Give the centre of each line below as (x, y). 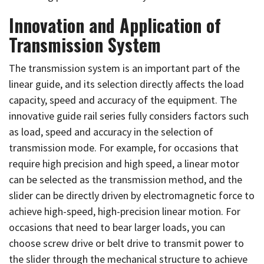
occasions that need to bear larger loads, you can (117, 227)
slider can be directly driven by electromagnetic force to (132, 195)
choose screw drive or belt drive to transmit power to (126, 243)
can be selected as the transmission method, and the (126, 179)
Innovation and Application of (115, 25)
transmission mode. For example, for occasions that (124, 148)
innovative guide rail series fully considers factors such (129, 116)
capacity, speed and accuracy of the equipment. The (123, 100)
